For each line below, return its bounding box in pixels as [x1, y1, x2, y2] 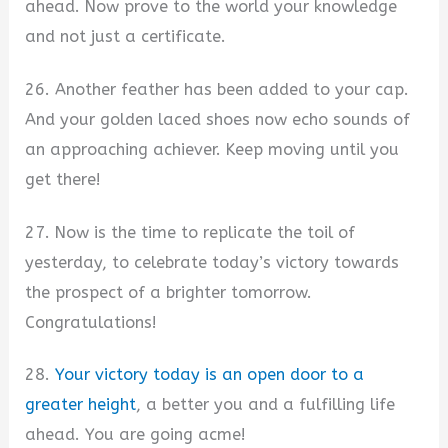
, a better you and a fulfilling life [136, 395, 396, 415]
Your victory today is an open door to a [55, 365, 365, 385]
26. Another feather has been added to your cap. [25, 80, 410, 99]
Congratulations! [25, 312, 158, 332]
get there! [25, 170, 102, 189]
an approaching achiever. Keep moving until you [25, 140, 400, 159]
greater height [25, 395, 137, 415]
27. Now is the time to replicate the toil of [25, 222, 356, 242]
